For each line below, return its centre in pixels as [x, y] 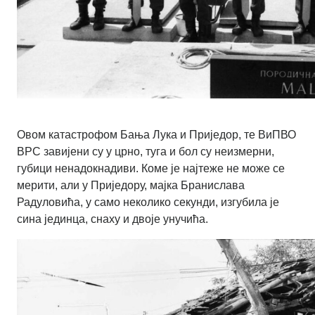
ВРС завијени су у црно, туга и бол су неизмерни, [146, 152]
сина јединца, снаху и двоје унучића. [112, 219]
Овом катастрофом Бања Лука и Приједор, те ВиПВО [156, 135]
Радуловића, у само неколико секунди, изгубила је [148, 202]
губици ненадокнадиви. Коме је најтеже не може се [151, 169]
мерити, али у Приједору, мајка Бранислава [131, 186]
